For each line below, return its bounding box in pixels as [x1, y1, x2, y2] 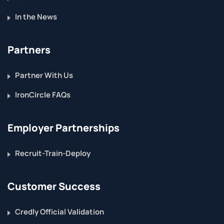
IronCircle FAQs [15, 89, 70, 100]
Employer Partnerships [7, 121, 119, 134]
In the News [15, 11, 57, 22]
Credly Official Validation [15, 206, 104, 217]
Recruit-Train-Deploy [15, 148, 90, 158]
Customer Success [7, 179, 100, 193]
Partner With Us [15, 70, 73, 80]
